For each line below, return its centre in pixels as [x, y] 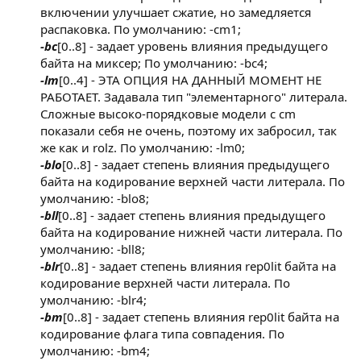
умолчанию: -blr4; [93, 300]
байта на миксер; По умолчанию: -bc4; [154, 63]
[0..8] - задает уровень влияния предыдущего [193, 46]
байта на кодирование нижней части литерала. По [191, 232]
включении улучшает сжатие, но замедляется [176, 12]
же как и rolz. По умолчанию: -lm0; [143, 148]
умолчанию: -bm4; [95, 351]
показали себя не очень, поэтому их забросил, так [189, 131]
